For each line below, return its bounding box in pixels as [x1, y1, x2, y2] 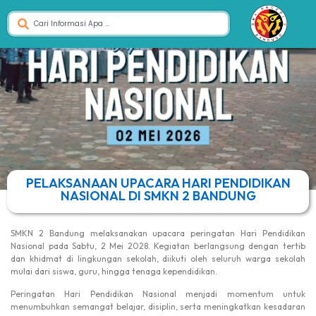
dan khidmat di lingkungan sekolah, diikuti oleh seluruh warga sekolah [11, 253, 305, 264]
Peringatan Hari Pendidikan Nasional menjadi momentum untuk [11, 288, 305, 300]
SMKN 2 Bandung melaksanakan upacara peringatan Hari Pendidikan [11, 228, 305, 238]
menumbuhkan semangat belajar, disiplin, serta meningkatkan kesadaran [11, 301, 305, 312]
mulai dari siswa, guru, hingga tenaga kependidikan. [11, 266, 217, 276]
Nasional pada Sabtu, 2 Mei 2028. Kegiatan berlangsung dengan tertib [11, 241, 305, 251]
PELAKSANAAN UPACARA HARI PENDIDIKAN [25, 175, 291, 191]
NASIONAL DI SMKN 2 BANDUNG [60, 188, 256, 204]
